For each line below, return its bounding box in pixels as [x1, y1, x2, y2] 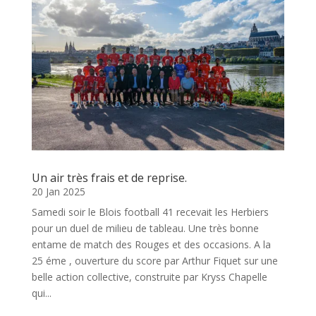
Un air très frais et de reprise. [31, 169, 187, 186]
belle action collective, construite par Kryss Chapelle [31, 269, 267, 284]
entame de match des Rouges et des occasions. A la [31, 237, 271, 251]
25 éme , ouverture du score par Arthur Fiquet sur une [31, 253, 278, 267]
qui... [31, 286, 51, 300]
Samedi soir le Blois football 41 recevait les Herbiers [31, 205, 269, 219]
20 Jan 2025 [31, 184, 85, 198]
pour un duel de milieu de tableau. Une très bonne [31, 221, 259, 235]
